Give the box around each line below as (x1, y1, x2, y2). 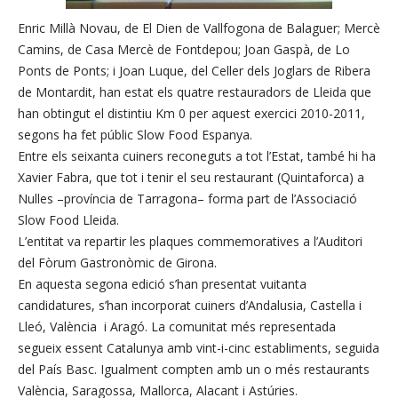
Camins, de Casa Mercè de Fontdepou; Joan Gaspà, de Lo (18, 41, 350, 58)
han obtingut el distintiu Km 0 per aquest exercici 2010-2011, (18, 105, 365, 122)
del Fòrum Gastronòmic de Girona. (18, 254, 217, 271)
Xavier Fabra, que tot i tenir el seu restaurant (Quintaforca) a (18, 169, 364, 186)
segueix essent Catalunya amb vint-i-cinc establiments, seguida (18, 339, 379, 356)
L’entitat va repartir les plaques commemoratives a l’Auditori (18, 233, 362, 250)
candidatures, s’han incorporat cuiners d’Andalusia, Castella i (18, 297, 362, 314)
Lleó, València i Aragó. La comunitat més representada (18, 318, 336, 335)
